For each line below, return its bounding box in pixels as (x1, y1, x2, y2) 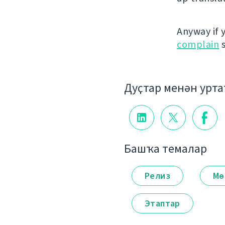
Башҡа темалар (124, 140, 207, 157)
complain (177, 38, 219, 51)
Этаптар (145, 197, 180, 209)
